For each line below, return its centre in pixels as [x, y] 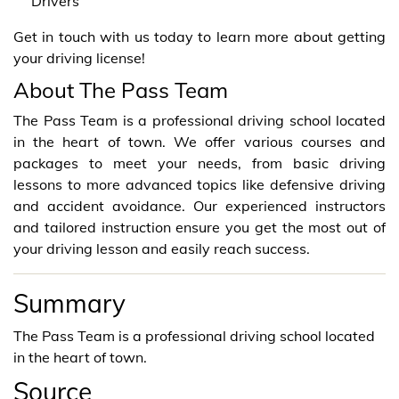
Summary [69, 303]
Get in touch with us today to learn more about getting [199, 36]
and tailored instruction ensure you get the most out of [199, 227]
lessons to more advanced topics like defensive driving [199, 184]
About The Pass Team [121, 90]
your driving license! [79, 57]
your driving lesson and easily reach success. [162, 248]
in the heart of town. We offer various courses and [199, 141]
